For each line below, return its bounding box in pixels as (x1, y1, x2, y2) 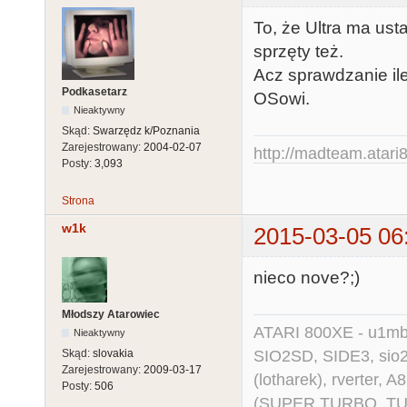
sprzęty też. (253, 42, 343, 62)
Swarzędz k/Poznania (93, 124, 200, 137)
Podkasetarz (62, 85, 127, 98)
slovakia (93, 347, 134, 361)
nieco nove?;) (253, 268, 360, 288)
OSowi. (253, 89, 310, 109)
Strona (62, 194, 94, 207)
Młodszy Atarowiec (62, 308, 160, 322)
